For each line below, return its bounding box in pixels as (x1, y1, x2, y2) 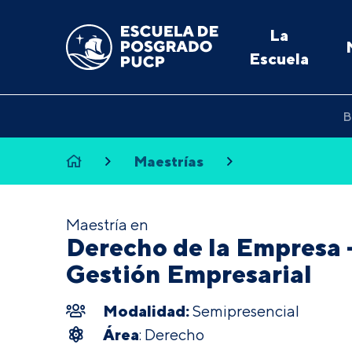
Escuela (248, 49, 309, 68)
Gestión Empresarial (66, 258, 312, 289)
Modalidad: (102, 301, 192, 321)
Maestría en (66, 215, 148, 233)
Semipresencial (192, 302, 299, 320)
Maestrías (134, 152, 203, 170)
